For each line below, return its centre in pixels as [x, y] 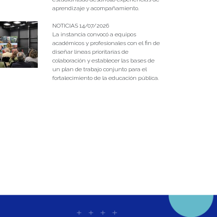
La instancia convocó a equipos [94, 34]
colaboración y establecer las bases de [103, 60]
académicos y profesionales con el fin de [106, 43]
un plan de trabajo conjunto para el [99, 69]
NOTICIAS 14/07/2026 [80, 25]
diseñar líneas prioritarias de [90, 52]
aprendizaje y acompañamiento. [95, 8]
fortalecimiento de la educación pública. [105, 78]
